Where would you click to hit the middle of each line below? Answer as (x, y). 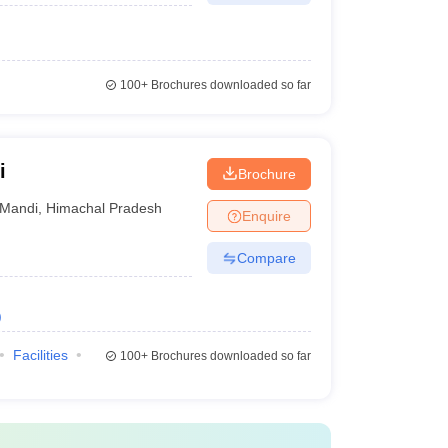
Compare (266, 257)
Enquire (266, 215)
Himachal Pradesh (104, 207)
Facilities (40, 355)
